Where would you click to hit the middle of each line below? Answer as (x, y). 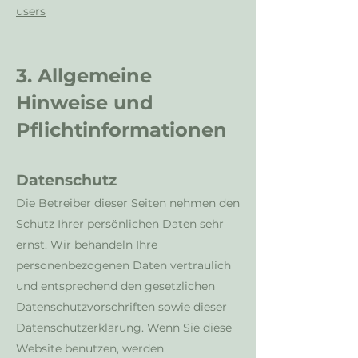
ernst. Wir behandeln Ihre (87, 245)
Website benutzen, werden (90, 348)
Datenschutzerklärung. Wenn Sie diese (124, 328)
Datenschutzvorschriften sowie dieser (121, 307)
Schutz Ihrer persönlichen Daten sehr (120, 224)
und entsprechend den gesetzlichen (115, 286)
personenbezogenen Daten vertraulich (123, 265)
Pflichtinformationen (121, 130)
